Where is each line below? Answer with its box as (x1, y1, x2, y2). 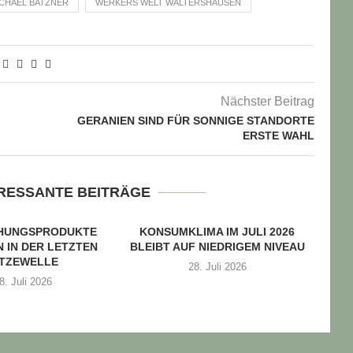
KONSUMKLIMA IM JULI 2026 (139, 225, 295, 238)
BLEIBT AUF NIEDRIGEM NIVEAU (129, 240, 305, 253)
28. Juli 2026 (188, 261, 247, 273)
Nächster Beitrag (220, 95, 314, 108)
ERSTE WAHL (242, 129, 314, 142)
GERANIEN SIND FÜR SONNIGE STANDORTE (76, 114, 314, 127)
